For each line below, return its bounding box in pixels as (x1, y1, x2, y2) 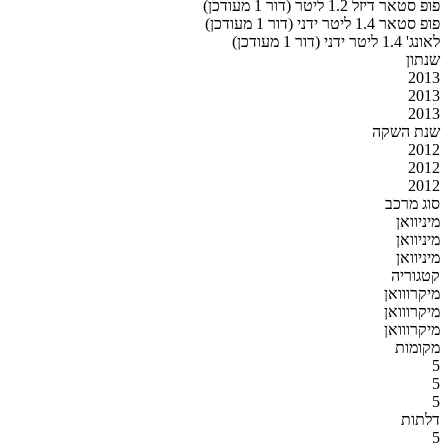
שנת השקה (372, 122, 440, 140)
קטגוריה (391, 266, 440, 284)
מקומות (395, 338, 440, 356)
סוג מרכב (385, 194, 440, 212)
